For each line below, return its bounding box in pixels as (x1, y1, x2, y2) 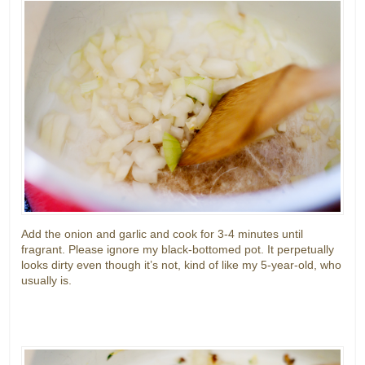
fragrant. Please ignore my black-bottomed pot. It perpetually (21, 242, 335, 256)
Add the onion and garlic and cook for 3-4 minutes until (21, 226, 304, 240)
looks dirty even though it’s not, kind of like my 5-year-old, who (21, 257, 342, 271)
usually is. (21, 273, 73, 287)
